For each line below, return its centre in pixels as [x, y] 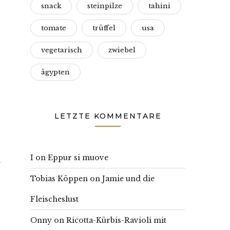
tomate [54, 28]
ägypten [55, 72]
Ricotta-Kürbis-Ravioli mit [116, 220]
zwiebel [122, 50]
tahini [159, 6]
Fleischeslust [54, 199]
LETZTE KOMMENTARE [108, 116]
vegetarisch [62, 50]
